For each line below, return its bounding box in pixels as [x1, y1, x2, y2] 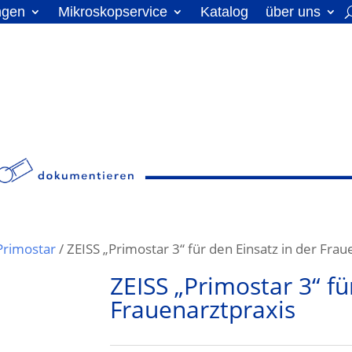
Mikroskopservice [58, 4, 167, 20]
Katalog [200, 4, 248, 20]
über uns [266, 4, 321, 20]
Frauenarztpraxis [110, 293, 296, 325]
